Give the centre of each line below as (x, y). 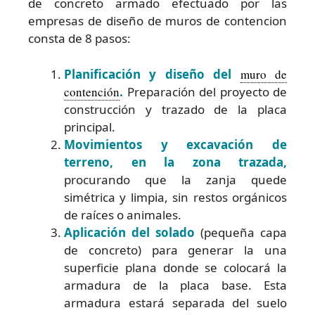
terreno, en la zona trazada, (175, 162)
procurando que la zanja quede (175, 179)
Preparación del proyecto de (207, 91)
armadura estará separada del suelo (175, 302)
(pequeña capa (241, 232)
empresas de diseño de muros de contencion (157, 21)
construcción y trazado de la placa (175, 109)
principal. (90, 127)
